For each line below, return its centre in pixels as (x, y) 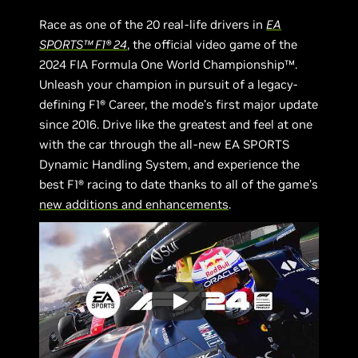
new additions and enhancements (134, 204)
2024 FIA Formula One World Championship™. (169, 64)
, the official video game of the (213, 44)
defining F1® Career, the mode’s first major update (179, 104)
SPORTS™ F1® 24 (84, 44)
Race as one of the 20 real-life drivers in (153, 24)
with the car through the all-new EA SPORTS (165, 144)
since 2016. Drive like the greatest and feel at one (176, 124)
